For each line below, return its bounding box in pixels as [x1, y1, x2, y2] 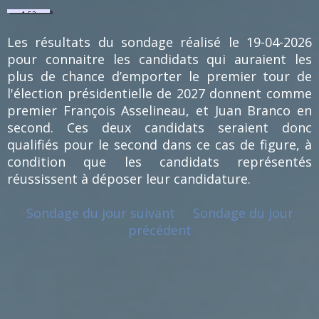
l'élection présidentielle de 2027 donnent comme [7, 85, 312, 103]
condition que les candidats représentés [7, 153, 312, 171]
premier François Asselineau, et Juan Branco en [7, 102, 312, 120]
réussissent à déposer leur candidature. [7, 170, 251, 188]
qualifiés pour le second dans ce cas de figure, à [7, 136, 312, 154]
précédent [127, 221, 192, 239]
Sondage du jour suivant [26, 204, 175, 222]
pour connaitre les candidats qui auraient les [7, 51, 312, 68]
